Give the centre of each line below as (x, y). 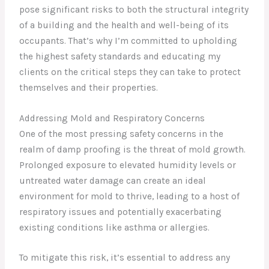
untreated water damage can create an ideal (113, 180)
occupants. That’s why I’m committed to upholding (128, 41)
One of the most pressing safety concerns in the (122, 134)
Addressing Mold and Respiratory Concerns (112, 118)
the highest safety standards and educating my (120, 56)
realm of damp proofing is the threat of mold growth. (133, 149)
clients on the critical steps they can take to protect (130, 72)
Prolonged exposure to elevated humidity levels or (128, 165)
